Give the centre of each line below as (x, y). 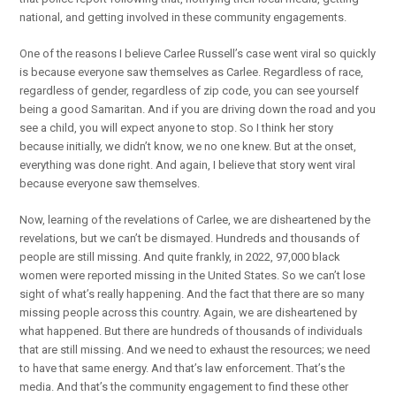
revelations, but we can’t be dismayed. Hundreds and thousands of (190, 238)
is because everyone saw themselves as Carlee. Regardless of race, (192, 72)
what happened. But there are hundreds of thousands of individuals (191, 331)
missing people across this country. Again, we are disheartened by (189, 312)
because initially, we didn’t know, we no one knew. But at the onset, (188, 146)
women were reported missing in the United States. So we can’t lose (193, 275)
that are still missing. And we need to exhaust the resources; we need (195, 349)
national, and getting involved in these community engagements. (183, 17)
